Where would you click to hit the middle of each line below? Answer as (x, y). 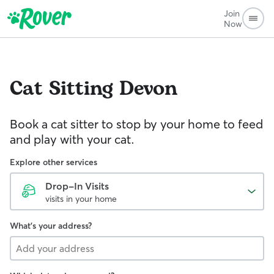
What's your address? (51, 226)
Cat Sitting (61, 89)
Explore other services (54, 162)
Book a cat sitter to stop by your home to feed (136, 124)
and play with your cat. (72, 139)
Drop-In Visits (77, 186)
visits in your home (81, 199)
